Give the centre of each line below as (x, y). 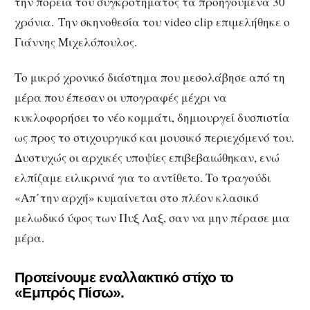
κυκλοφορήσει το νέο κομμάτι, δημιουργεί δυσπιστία (152, 117)
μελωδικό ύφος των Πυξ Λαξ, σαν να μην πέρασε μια (152, 217)
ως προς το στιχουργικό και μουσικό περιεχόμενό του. (154, 137)
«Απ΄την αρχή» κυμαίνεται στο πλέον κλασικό (137, 197)
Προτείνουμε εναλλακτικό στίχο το (124, 277)
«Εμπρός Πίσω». (70, 293)
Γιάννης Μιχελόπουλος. (76, 42)
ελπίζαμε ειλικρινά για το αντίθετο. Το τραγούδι (143, 177)
